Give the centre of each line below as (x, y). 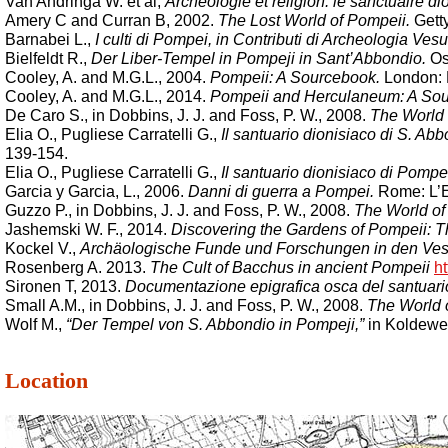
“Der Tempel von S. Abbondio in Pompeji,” (215, 324)
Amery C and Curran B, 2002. (111, 20)
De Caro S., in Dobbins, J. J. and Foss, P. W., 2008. (187, 115)
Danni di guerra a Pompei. (281, 191)
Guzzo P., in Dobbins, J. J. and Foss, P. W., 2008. (179, 210)
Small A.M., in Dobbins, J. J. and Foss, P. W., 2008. (186, 305)
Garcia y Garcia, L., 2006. (96, 191)
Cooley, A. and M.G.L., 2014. (107, 96)
